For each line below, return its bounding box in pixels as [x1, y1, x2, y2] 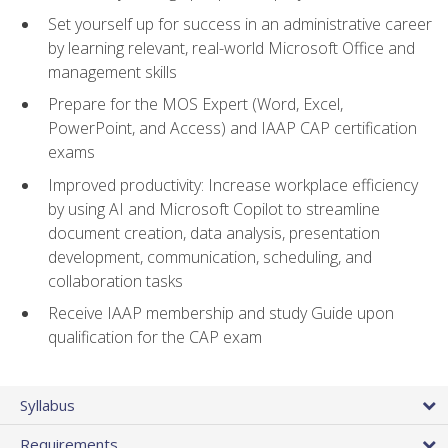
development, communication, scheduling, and [48, 245, 372, 268]
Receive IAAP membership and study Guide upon [48, 302, 394, 325]
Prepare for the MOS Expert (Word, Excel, [48, 93, 343, 116]
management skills [48, 60, 177, 83]
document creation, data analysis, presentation [48, 221, 380, 244]
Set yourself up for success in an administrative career [48, 12, 432, 35]
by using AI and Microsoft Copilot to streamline [48, 197, 380, 220]
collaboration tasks [48, 269, 183, 292]
